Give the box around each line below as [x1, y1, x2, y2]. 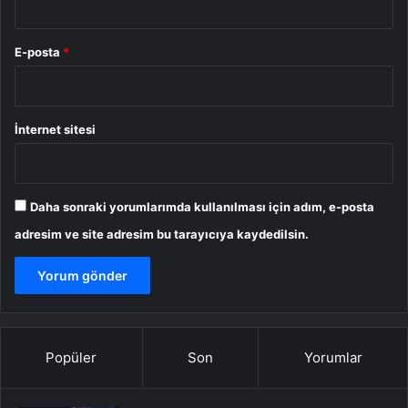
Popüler [46, 348, 97, 366]
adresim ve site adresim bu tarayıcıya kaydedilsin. [15, 226, 309, 241]
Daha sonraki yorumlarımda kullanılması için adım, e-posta [30, 199, 374, 214]
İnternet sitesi [15, 121, 96, 137]
